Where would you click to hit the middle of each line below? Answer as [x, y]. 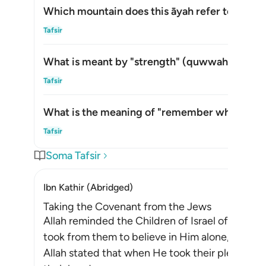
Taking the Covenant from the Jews [127, 207]
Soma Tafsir [73, 156]
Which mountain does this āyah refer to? [141, 11]
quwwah [207, 62]
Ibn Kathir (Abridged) [88, 187]
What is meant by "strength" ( [115, 62]
